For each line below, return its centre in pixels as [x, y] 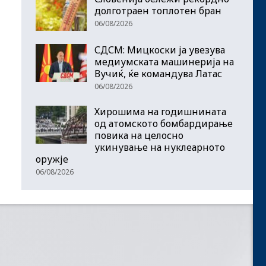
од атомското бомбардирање [164, 123]
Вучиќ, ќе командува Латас [158, 73]
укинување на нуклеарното [160, 147]
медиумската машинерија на [164, 61]
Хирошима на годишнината [160, 111]
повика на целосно [139, 135]
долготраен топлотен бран [158, 11]
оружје [52, 159]
